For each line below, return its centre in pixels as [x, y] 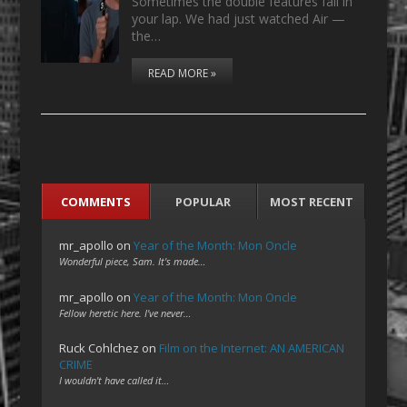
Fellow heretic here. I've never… [125, 313]
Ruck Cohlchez [99, 348]
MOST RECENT [311, 201]
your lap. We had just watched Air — [239, 18]
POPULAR [203, 201]
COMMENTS [95, 201]
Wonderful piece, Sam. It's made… [133, 261]
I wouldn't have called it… [114, 381]
